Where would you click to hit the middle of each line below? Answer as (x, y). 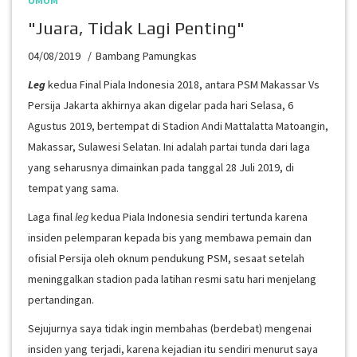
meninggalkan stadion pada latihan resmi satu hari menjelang (172, 279)
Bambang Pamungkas (146, 56)
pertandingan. (61, 300)
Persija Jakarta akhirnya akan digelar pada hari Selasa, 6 (161, 105)
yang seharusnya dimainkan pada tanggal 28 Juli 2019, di (161, 167)
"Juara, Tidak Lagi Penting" (136, 28)
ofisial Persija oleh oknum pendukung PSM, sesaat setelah (166, 258)
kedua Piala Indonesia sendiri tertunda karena (198, 217)
